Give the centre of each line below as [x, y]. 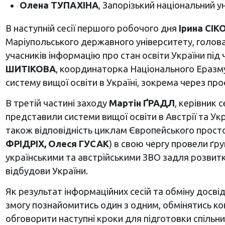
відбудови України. [46, 171]
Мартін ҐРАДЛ [142, 103]
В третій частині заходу [57, 103]
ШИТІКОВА [30, 69]
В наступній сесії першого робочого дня [92, 28]
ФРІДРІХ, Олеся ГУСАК [57, 144]
